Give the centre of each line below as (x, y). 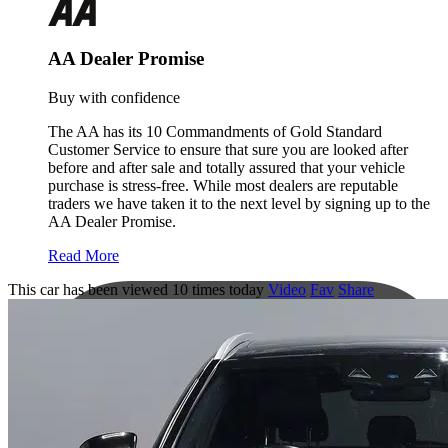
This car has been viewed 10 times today (136, 290)
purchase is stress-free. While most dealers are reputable (223, 186)
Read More (83, 256)
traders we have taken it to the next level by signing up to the (239, 204)
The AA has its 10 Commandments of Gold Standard (215, 132)
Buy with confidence (114, 98)
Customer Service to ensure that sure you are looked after (228, 150)
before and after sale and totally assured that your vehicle (226, 168)
